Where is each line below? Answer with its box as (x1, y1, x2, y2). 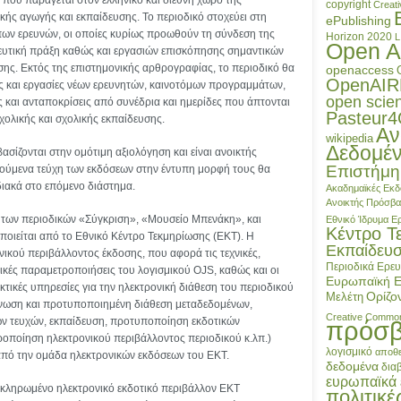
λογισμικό (326, 346, 372, 359)
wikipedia (326, 132, 373, 146)
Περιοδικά (326, 260, 374, 274)
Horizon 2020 (326, 30, 392, 44)
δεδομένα (326, 359, 379, 374)
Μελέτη (326, 290, 363, 304)
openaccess (326, 63, 394, 78)
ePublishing (326, 13, 391, 29)
